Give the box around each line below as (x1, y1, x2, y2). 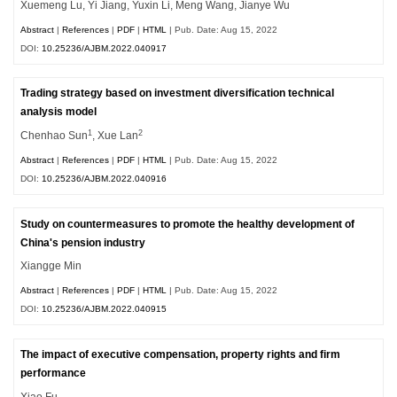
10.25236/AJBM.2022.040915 (42, 304, 167, 315)
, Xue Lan (92, 130, 139, 142)
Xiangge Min (20, 261, 82, 272)
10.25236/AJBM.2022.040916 (42, 173, 167, 183)
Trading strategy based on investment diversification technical (20, 88, 335, 99)
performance (20, 367, 87, 378)
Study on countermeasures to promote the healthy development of (20, 218, 355, 230)
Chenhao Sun (20, 130, 89, 142)
